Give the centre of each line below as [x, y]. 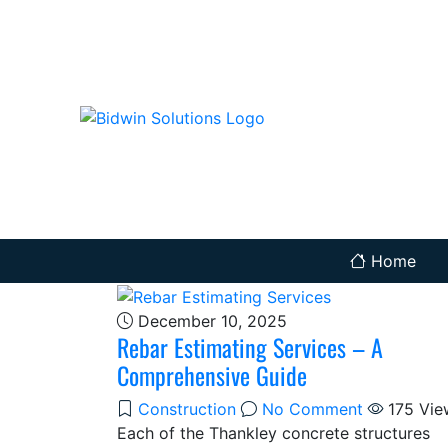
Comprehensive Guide [212, 374]
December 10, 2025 [210, 320]
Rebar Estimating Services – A [250, 346]
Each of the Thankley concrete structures [273, 432]
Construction [187, 408]
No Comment [312, 408]
